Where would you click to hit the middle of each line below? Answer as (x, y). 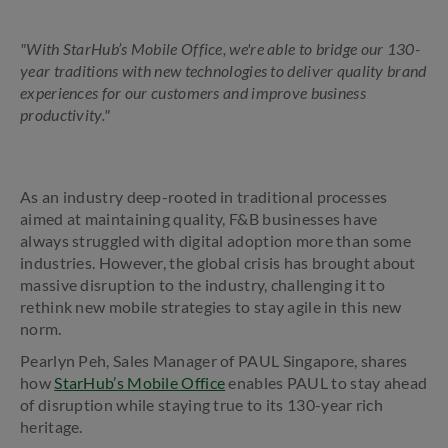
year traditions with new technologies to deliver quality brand (223, 70)
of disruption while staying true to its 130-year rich (201, 404)
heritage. (51, 426)
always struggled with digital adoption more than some (215, 240)
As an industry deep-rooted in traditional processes (204, 196)
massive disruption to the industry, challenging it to (202, 284)
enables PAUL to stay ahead (326, 382)
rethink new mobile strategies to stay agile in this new (211, 306)
